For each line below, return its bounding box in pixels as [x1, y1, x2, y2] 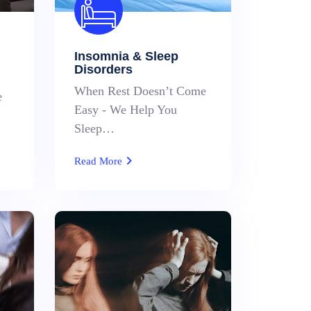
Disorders [74, 62, 133, 76]
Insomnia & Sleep [74, 49, 178, 63]
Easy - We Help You [74, 103, 177, 117]
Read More [74, 155, 125, 167]
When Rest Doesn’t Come [74, 84, 206, 98]
